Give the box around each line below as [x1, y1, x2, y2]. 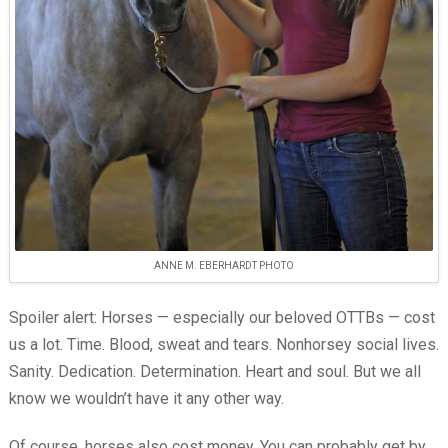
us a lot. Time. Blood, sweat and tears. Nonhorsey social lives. [8, 334, 439, 354]
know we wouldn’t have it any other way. [8, 388, 284, 408]
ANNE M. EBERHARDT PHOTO [153, 259, 294, 271]
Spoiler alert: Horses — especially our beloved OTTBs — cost [8, 307, 435, 327]
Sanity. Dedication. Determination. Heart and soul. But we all [8, 361, 421, 381]
